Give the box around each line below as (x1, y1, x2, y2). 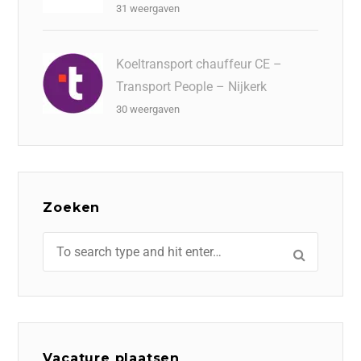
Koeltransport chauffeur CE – (116, 56, 283, 72)
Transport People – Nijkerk (116, 79, 268, 94)
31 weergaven (116, 2, 180, 15)
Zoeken (43, 200, 101, 215)
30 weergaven (116, 103, 180, 115)
